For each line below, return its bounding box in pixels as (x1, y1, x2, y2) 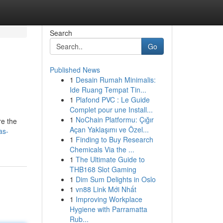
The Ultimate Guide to (75, 154, 145, 164)
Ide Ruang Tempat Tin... (69, 85, 146, 95)
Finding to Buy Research (75, 134, 153, 144)
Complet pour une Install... (69, 105, 153, 114)
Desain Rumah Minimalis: (75, 75, 156, 85)
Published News (49, 65, 100, 75)
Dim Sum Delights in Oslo (75, 174, 156, 184)
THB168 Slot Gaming (69, 164, 136, 174)
